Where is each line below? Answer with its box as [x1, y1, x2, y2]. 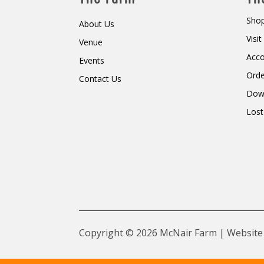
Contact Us [79, 73, 122, 85]
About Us [79, 18, 115, 30]
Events [79, 55, 105, 67]
